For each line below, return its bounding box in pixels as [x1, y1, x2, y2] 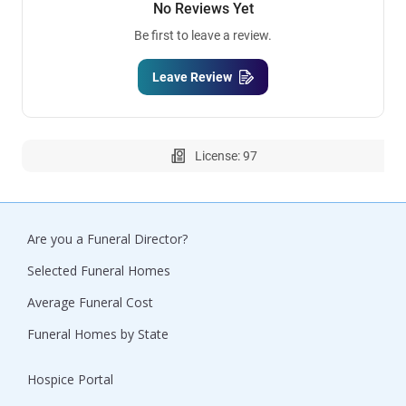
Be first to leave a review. [134, 28, 272, 43]
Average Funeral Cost [27, 293, 153, 311]
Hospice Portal [27, 370, 113, 388]
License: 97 [194, 149, 257, 164]
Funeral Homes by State [27, 324, 169, 343]
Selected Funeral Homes [27, 261, 170, 279]
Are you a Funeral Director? [27, 229, 188, 247]
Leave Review [152, 70, 232, 85]
